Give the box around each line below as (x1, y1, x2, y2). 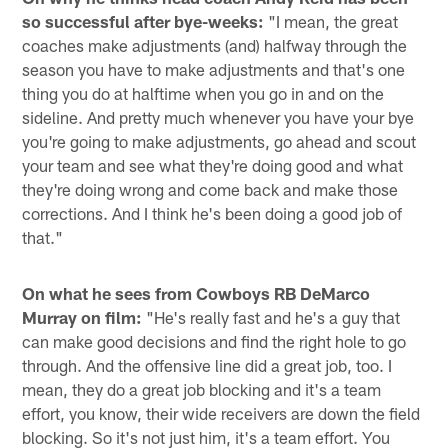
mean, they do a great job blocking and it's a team (22, 378, 382, 399)
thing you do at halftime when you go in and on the (22, 82, 385, 103)
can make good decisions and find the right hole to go (22, 330, 407, 351)
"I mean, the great (264, 10, 399, 31)
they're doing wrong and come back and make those (22, 178, 399, 199)
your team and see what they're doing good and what (22, 154, 404, 175)
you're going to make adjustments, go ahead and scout (22, 130, 417, 151)
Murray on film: (22, 306, 143, 327)
